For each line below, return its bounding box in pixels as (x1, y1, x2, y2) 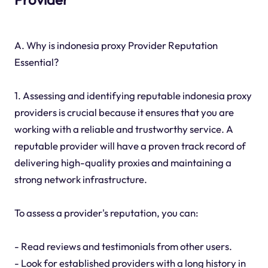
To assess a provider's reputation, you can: (14, 206, 199, 219)
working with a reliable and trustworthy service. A (14, 122, 233, 135)
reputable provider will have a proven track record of (14, 139, 246, 152)
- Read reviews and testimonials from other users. (14, 239, 232, 252)
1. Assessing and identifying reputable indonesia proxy (14, 89, 252, 102)
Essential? (14, 55, 59, 68)
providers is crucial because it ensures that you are (14, 105, 234, 118)
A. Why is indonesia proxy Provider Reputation (14, 38, 218, 51)
